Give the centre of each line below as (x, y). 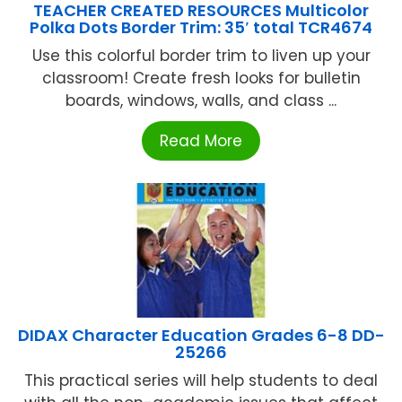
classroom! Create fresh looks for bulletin (201, 78)
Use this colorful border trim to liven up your (201, 55)
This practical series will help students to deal (201, 380)
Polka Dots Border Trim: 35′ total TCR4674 (201, 27)
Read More (201, 140)
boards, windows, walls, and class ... (201, 100)
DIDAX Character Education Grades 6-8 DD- (201, 335)
